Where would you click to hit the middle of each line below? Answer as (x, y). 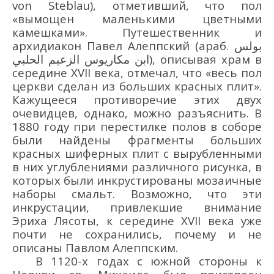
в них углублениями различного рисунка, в (137, 166)
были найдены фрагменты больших (137, 139)
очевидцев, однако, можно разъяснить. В (137, 113)
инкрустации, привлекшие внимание (137, 207)
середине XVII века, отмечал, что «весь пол (137, 72)
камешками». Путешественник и (137, 32)
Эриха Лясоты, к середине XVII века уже (137, 220)
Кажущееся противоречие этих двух (137, 99)
